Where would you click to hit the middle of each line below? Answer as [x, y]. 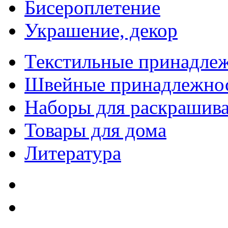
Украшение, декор [101, 31]
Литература [73, 153]
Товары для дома [95, 130]
